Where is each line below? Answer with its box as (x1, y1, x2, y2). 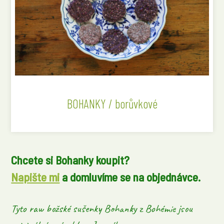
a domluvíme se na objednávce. (59, 169, 201, 184)
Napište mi (11, 169, 60, 184)
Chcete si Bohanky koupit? (11, 152, 130, 167)
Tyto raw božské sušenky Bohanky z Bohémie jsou (11, 201, 193, 215)
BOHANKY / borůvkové (66, 96, 157, 111)
